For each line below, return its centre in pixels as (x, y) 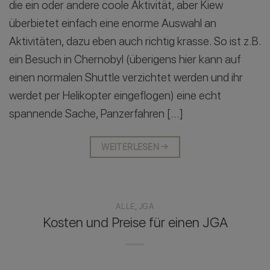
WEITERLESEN (131, 146)
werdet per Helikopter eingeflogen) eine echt (115, 95)
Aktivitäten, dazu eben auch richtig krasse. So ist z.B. (135, 41)
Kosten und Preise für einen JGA (135, 223)
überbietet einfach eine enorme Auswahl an (113, 23)
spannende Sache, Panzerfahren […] (96, 113)
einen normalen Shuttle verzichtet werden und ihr (126, 77)
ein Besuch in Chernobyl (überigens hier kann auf (125, 59)
